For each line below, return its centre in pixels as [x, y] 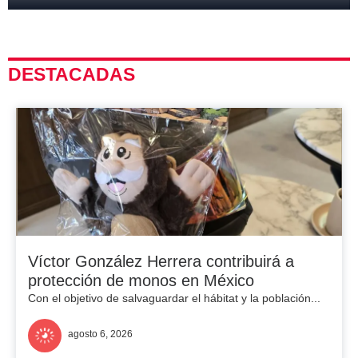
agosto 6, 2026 [100, 334]
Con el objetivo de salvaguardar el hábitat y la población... [174, 298]
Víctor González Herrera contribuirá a [161, 261]
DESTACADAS [72, 74]
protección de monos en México [141, 280]
